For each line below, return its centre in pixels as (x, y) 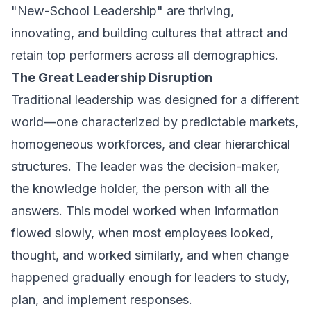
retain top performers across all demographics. (145, 55)
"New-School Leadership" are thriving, (123, 11)
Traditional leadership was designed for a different (155, 100)
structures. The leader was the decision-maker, (145, 166)
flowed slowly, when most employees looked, (142, 233)
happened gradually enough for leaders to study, (150, 277)
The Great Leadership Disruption (112, 77)
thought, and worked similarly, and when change (150, 255)
